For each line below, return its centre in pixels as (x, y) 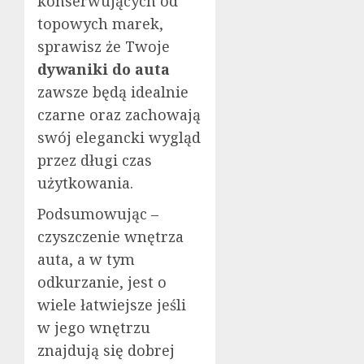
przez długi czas (95, 160)
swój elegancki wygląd (119, 138)
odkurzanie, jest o (102, 282)
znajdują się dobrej (106, 351)
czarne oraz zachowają (119, 115)
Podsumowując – (98, 214)
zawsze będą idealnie (113, 92)
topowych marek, (100, 24)
